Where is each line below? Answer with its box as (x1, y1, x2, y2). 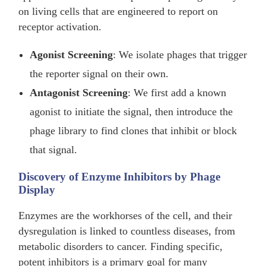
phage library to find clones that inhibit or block (30, 125, 237, 137)
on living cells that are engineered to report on (18, 5, 218, 18)
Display (18, 183, 56, 196)
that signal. (30, 144, 78, 156)
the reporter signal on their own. (30, 68, 169, 80)
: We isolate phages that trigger (113, 49, 248, 61)
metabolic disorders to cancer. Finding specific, (18, 240, 223, 252)
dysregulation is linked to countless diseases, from (18, 224, 236, 237)
